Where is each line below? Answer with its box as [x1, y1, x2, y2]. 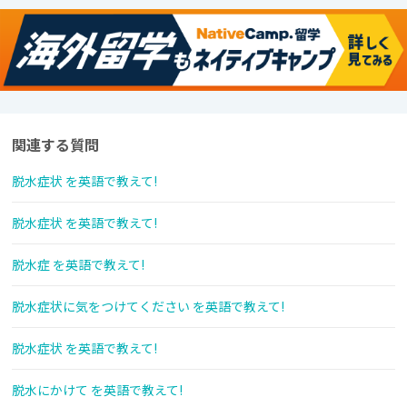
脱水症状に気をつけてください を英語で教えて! [12, 297, 284, 316]
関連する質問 [12, 134, 99, 156]
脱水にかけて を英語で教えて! [12, 381, 183, 400]
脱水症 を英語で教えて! [12, 255, 144, 274]
